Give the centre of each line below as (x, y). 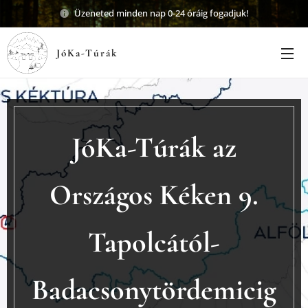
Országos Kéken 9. (154, 195)
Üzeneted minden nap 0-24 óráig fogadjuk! (162, 13)
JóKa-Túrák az (154, 147)
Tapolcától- (154, 242)
